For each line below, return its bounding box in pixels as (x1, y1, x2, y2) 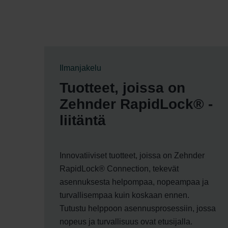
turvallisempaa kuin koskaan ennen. (60, 190, 189, 199)
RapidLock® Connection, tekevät (60, 164, 179, 173)
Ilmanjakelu (60, 63, 101, 72)
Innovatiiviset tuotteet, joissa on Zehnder (60, 151, 205, 160)
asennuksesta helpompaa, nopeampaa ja (60, 177, 209, 186)
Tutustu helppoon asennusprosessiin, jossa (60, 204, 216, 213)
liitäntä (60, 112, 106, 128)
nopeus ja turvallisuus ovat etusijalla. (60, 217, 192, 226)
